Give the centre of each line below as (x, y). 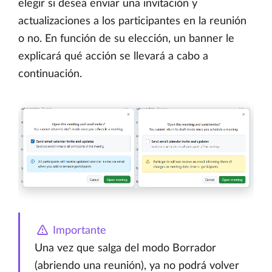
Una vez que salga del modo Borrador (125, 248)
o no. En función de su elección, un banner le (126, 39)
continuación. (50, 74)
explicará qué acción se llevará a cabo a (113, 57)
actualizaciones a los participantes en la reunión (132, 22)
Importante (78, 230)
